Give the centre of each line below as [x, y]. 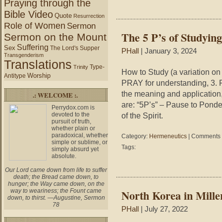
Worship [39, 76]
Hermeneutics [168, 136]
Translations [38, 65]
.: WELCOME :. [55, 95]
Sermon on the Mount [55, 37]
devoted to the [71, 114]
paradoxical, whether [80, 135]
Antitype [15, 76]
